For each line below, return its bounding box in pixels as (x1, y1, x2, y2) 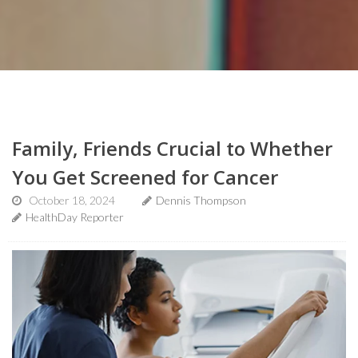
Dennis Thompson (156, 193, 246, 207)
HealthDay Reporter (26, 210, 124, 224)
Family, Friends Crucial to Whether (12, 135, 332, 161)
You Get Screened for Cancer (12, 164, 278, 190)
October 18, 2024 (29, 193, 115, 207)
